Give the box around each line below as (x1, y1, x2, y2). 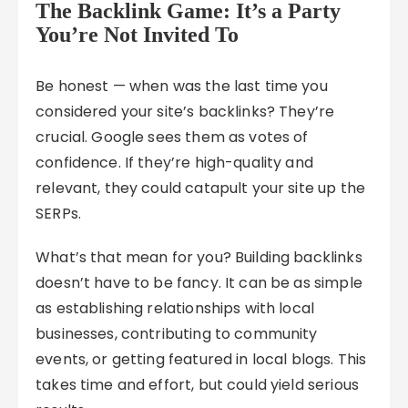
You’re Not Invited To (36, 23, 240, 46)
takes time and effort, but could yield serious (36, 374, 359, 395)
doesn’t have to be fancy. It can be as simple (36, 272, 362, 293)
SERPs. (36, 203, 81, 224)
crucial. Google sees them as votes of (36, 127, 309, 148)
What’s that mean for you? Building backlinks (36, 247, 362, 268)
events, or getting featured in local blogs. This (36, 349, 367, 370)
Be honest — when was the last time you (36, 76, 328, 97)
